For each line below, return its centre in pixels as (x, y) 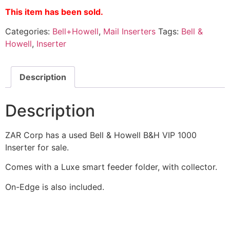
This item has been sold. (54, 12)
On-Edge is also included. (55, 187)
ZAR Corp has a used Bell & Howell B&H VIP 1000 (101, 135)
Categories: (29, 31)
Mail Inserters (129, 31)
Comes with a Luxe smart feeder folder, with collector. (111, 167)
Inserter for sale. (37, 147)
